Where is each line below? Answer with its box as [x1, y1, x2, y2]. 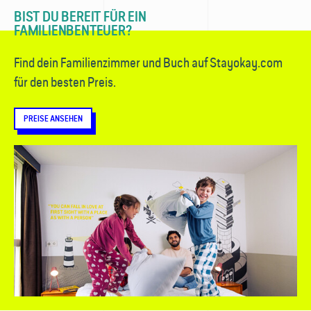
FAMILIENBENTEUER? [14, 22, 132, 39]
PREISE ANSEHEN [24, 114, 83, 124]
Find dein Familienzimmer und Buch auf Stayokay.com [14, 53, 283, 72]
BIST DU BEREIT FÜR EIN [14, 8, 146, 25]
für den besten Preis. [14, 73, 116, 91]
